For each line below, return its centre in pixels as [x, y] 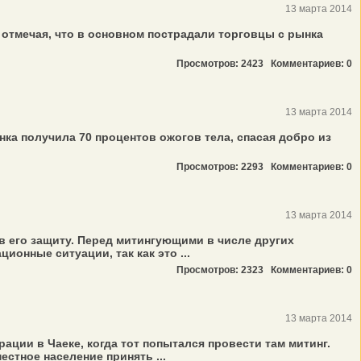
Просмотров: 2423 [224, 64]
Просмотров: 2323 [224, 270]
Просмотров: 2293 [224, 167]
